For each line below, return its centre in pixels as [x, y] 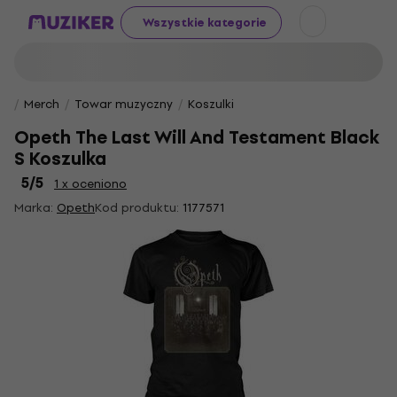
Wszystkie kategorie [205, 22]
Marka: [35, 208]
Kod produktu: [137, 208]
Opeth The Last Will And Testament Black [197, 138]
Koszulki [211, 104]
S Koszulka [60, 159]
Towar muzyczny [124, 104]
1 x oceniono [90, 183]
